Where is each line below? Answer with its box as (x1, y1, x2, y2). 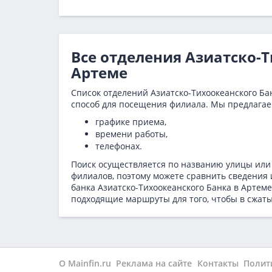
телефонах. (95, 140, 142, 152)
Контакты (197, 257, 239, 269)
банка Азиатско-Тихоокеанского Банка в (71, 182, 241, 193)
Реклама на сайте (116, 257, 192, 269)
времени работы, (95, 128, 168, 140)
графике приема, (95, 116, 166, 127)
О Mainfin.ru (59, 257, 111, 269)
